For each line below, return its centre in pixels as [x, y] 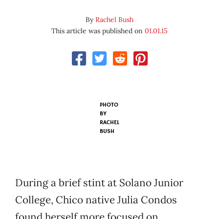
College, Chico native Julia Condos [96, 200]
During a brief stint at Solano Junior [99, 183]
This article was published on [98, 31]
